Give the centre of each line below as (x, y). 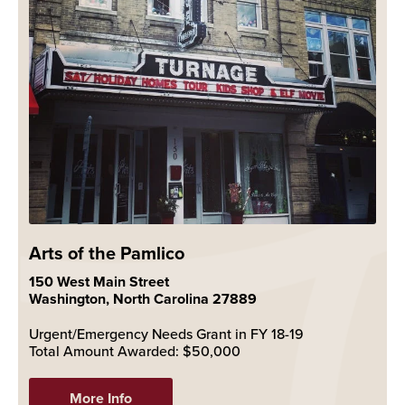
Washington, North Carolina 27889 (143, 298)
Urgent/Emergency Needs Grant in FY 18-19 (166, 333)
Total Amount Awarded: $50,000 (147, 350)
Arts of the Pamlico (107, 252)
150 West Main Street (99, 281)
